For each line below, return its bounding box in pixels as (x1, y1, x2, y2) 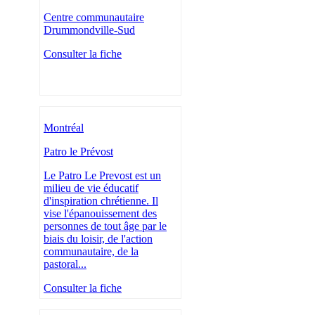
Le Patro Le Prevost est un (44, 169, 161, 182)
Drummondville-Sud (44, 24, 135, 37)
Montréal (44, 122, 84, 134)
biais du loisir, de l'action (44, 233, 153, 245)
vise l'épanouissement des (44, 207, 157, 220)
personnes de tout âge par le (44, 220, 167, 233)
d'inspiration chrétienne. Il (44, 195, 158, 207)
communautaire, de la (44, 245, 139, 258)
